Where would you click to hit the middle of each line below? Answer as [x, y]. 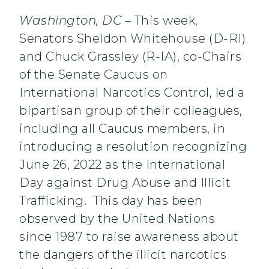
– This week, [160, 21]
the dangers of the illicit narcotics [123, 255]
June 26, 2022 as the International [122, 165]
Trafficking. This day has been [111, 201]
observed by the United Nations [117, 219]
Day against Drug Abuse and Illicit [125, 183]
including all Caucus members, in [122, 129]
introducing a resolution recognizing [133, 147]
